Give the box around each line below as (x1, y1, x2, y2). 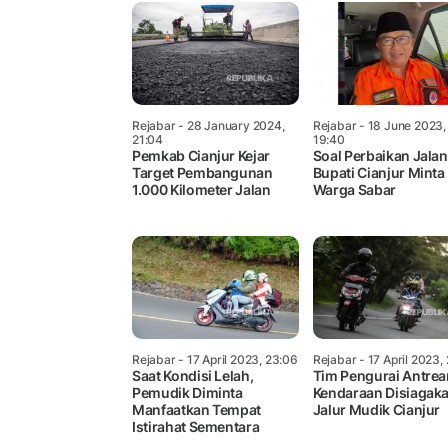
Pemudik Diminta (132, 383, 243, 401)
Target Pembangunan (132, 163, 273, 181)
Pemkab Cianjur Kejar (132, 146, 271, 164)
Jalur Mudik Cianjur (312, 400, 441, 418)
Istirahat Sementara (132, 417, 260, 435)
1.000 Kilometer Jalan (132, 180, 271, 198)
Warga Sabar (312, 180, 396, 198)
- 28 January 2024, (175, 117, 285, 133)
